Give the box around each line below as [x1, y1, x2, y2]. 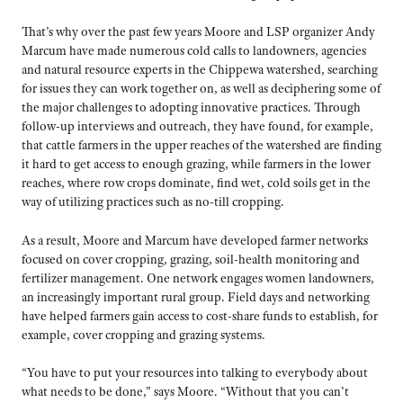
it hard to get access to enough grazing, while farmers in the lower [22, 156, 371, 173]
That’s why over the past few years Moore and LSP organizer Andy [22, 23, 375, 40]
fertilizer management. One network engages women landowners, [22, 269, 374, 286]
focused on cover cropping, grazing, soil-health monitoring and [22, 250, 360, 267]
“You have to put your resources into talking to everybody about [22, 364, 368, 381]
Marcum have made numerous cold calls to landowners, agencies [22, 42, 366, 59]
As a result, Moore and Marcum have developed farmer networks [22, 231, 368, 248]
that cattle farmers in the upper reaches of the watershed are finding [22, 137, 381, 154]
